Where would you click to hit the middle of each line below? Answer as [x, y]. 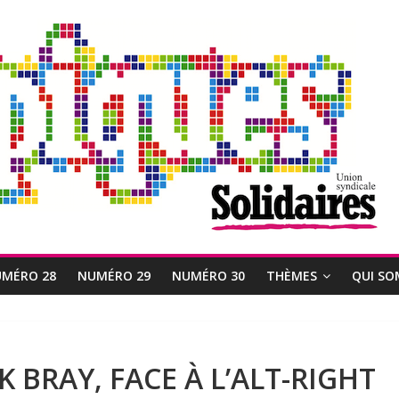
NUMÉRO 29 [114, 276]
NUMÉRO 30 [208, 276]
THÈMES [292, 276]
